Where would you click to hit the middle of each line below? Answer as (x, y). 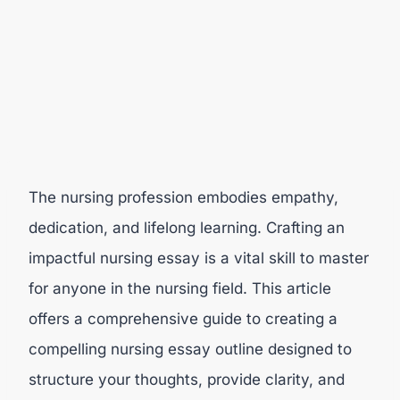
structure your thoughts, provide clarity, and (187, 379)
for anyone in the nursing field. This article (180, 288)
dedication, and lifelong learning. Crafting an (187, 227)
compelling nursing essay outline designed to (190, 349)
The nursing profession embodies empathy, (183, 197)
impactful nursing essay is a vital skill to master (199, 258)
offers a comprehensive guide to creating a (183, 318)
